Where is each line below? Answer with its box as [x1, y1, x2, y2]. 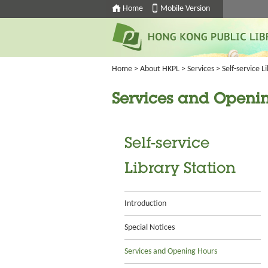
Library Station [124, 162, 236, 177]
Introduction [124, 199, 166, 208]
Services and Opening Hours [124, 247, 217, 256]
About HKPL [140, 65, 179, 74]
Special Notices [124, 223, 175, 232]
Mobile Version [160, 4, 210, 13]
